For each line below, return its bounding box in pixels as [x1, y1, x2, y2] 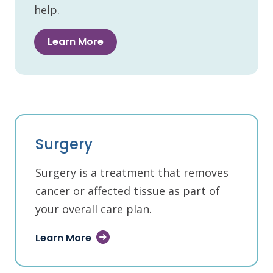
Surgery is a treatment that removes [35, 165, 229, 180]
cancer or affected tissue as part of [35, 183, 220, 198]
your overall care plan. [35, 202, 152, 216]
